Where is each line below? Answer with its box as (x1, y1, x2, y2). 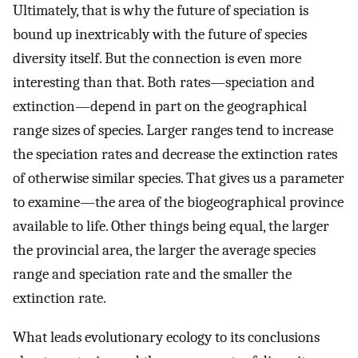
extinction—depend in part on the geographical (13, 97, 307, 116)
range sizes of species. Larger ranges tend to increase (13, 121, 333, 140)
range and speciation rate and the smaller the (13, 265, 292, 284)
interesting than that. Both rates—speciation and (13, 74, 315, 92)
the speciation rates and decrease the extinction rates (13, 145, 337, 164)
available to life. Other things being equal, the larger (13, 217, 329, 236)
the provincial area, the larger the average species (13, 241, 316, 260)
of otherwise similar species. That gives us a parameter (13, 169, 344, 188)
